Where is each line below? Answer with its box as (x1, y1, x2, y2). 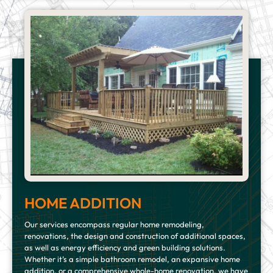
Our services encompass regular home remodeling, (24, 219, 204, 230)
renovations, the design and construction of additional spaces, (24, 231, 246, 241)
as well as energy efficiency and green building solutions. (24, 243, 225, 253)
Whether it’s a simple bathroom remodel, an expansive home (24, 254, 240, 264)
